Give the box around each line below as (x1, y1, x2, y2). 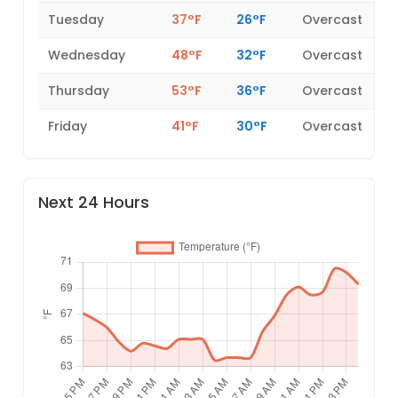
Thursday (48, 82, 110, 100)
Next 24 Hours (38, 192, 150, 214)
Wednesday (48, 46, 126, 65)
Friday (48, 117, 88, 136)
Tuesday (48, 11, 105, 29)
